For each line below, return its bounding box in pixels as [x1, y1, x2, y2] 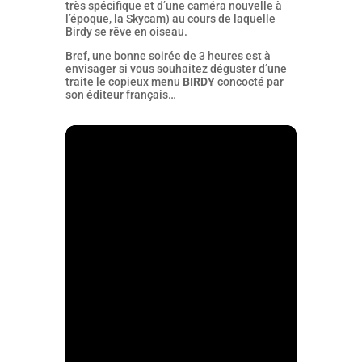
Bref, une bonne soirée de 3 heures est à [65, 49, 271, 62]
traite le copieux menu [65, 75, 183, 88]
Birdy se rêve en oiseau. [65, 25, 187, 38]
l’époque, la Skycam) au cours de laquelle [65, 12, 276, 25]
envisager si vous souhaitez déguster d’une [65, 62, 287, 75]
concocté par [214, 75, 284, 88]
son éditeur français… [65, 88, 176, 101]
